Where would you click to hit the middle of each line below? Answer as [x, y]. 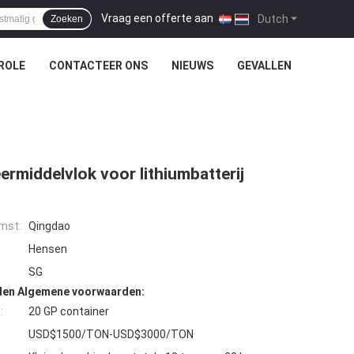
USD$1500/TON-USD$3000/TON [111, 335]
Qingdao [49, 226]
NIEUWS [192, 66]
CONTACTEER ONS [98, 66]
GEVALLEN [264, 66]
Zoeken [67, 19]
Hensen [48, 249]
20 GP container [69, 312]
